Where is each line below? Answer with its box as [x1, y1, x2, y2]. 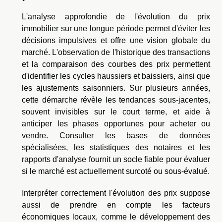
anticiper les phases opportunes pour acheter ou [22, 119, 210, 128]
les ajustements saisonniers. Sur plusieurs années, [22, 83, 210, 92]
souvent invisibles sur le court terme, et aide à [22, 107, 210, 116]
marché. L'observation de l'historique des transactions [22, 48, 210, 56]
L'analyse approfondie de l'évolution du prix [22, 12, 210, 21]
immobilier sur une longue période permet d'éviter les [22, 24, 210, 33]
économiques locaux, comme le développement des [22, 212, 210, 221]
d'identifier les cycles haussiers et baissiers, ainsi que [22, 71, 210, 80]
